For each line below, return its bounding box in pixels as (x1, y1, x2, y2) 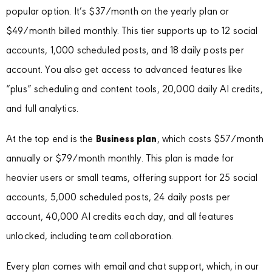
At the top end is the (6, 134, 96, 145)
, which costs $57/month (157, 134, 264, 145)
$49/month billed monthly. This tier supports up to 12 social (6, 26, 258, 37)
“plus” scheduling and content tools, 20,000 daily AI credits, (6, 84, 263, 95)
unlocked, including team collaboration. (6, 231, 174, 242)
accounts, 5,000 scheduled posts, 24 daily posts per (6, 192, 231, 203)
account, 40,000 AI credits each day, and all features (6, 212, 234, 223)
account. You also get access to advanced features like (6, 65, 243, 76)
